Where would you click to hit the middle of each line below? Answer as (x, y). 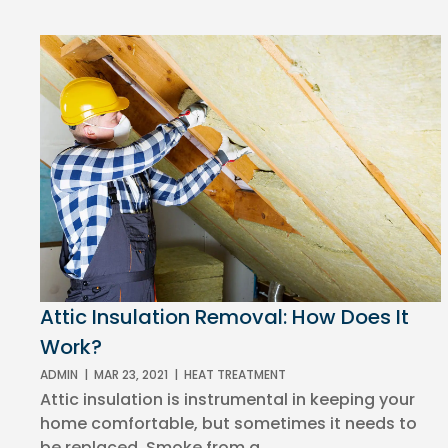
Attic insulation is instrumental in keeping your (228, 400)
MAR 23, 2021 (131, 375)
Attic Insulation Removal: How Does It (225, 317)
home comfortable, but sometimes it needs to (229, 424)
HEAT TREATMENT (235, 375)
